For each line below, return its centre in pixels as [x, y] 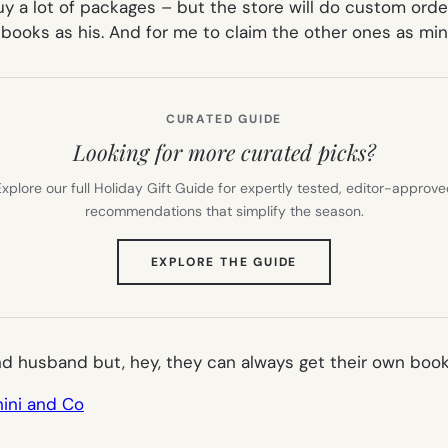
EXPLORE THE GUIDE [224, 261]
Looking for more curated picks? [224, 151]
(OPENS [323, 260]
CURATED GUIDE [224, 118]
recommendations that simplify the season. [224, 210]
